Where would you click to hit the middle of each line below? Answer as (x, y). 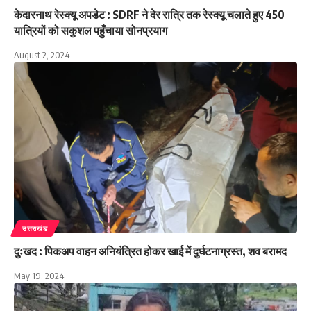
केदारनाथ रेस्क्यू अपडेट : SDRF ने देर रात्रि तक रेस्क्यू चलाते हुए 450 (149, 14)
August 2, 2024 (42, 54)
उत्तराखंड (35, 228)
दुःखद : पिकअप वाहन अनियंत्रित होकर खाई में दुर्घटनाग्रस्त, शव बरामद (150, 251)
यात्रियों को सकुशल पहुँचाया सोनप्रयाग (91, 30)
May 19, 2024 (39, 275)
